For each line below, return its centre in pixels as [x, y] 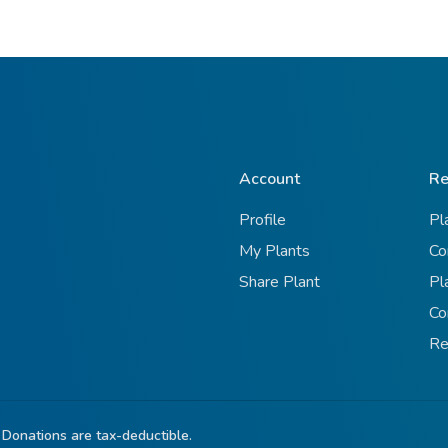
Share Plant [279, 282]
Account [269, 179]
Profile [262, 220]
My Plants [274, 251]
